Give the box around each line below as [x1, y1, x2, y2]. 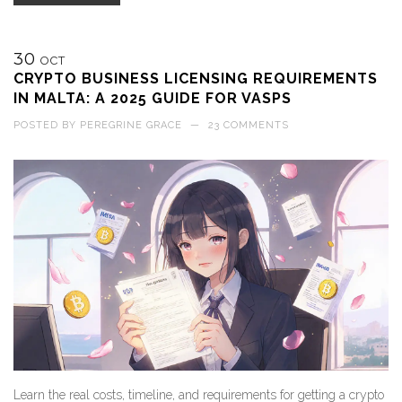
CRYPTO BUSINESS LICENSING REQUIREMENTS [13, 70, 378, 88]
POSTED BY [13, 119, 80, 132]
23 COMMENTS [208, 119, 289, 132]
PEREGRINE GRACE [80, 119, 182, 132]
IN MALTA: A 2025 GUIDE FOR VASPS [13, 90, 292, 108]
